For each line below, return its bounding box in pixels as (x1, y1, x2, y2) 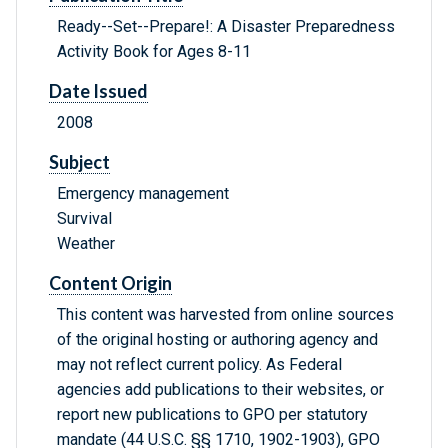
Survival (57, 209, 112, 229)
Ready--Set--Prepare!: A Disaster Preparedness (57, 17, 395, 37)
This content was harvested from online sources (57, 305, 394, 325)
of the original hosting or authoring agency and (57, 330, 378, 350)
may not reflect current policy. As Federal (57, 355, 342, 375)
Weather (57, 234, 115, 254)
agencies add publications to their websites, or (57, 380, 384, 400)
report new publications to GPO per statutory (57, 405, 368, 425)
